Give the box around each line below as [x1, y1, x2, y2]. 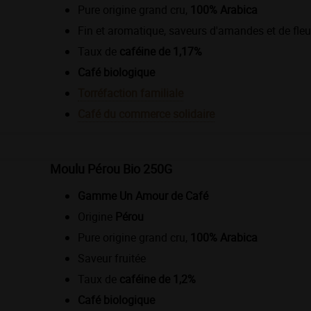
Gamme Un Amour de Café [78, 187, 208, 203]
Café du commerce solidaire [78, 106, 215, 121]
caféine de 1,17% [119, 43, 202, 59]
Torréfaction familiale [78, 85, 183, 101]
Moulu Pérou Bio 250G [50, 160, 172, 177]
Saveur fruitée [78, 250, 146, 266]
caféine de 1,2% [119, 271, 196, 287]
